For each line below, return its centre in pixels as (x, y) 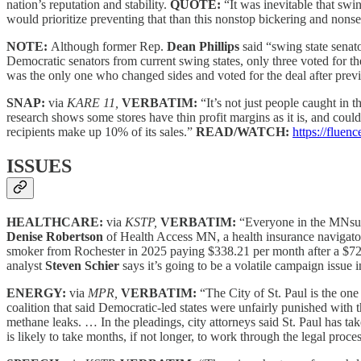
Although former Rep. (109, 47)
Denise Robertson (55, 236)
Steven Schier (82, 265)
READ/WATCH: (244, 132)
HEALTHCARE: (56, 222)
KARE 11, (94, 103)
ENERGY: (38, 293)
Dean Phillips (205, 47)
